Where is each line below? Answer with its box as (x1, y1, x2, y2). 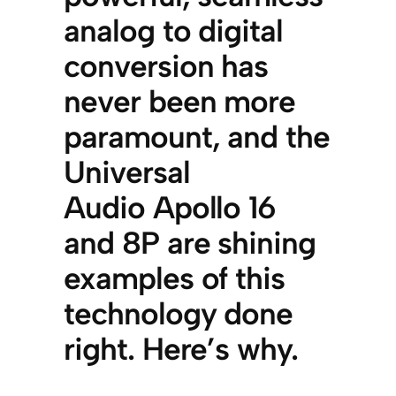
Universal (64, 154, 190, 192)
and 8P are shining (64, 225, 316, 263)
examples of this (64, 260, 286, 298)
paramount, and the (64, 118, 331, 156)
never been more (64, 83, 296, 121)
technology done (64, 295, 293, 333)
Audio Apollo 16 (64, 189, 277, 227)
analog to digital (64, 12, 284, 50)
